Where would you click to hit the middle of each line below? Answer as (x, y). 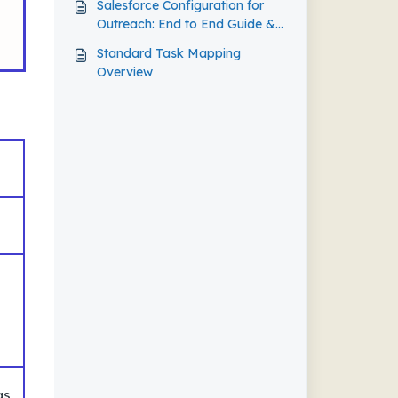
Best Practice (136, 43)
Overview (124, 72)
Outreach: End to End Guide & (186, 24)
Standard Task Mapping (168, 53)
